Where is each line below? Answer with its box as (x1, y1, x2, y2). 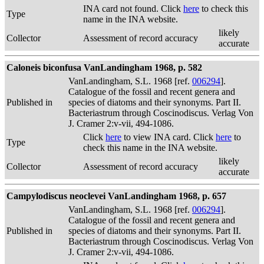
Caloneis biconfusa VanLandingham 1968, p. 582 (6, 62, 202, 72)
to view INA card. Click (121, 132, 216, 142)
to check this (199, 4, 248, 14)
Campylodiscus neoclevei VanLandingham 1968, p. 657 (6, 191, 226, 201)
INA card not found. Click (83, 4, 183, 14)
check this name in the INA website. (83, 143, 217, 153)
